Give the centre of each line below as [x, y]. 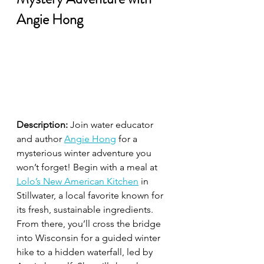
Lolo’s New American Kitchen [77, 181]
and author [40, 138]
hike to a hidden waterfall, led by [86, 252]
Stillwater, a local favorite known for [91, 195]
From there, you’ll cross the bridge [90, 223]
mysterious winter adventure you [85, 153]
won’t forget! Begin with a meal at [88, 167]
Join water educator [112, 124]
